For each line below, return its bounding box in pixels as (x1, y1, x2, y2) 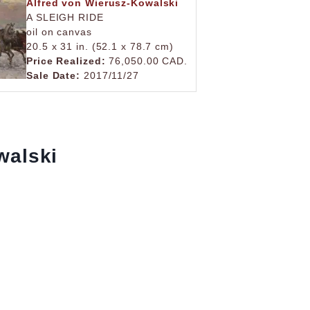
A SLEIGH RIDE (26, 12, 104, 23)
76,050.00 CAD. (105, 55, 188, 66)
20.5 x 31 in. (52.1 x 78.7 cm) (26, 41, 174, 52)
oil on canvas (26, 26, 92, 37)
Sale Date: (26, 70, 80, 81)
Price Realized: (26, 55, 106, 66)
